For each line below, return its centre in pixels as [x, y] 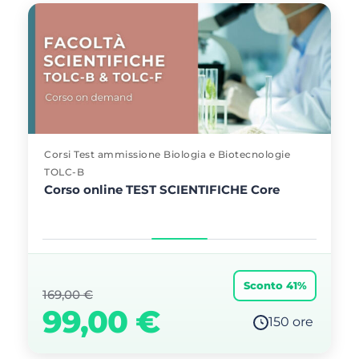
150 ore [291, 322]
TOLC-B [64, 172]
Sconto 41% [275, 285]
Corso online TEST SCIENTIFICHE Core [162, 190]
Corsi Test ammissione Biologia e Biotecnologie [167, 154]
